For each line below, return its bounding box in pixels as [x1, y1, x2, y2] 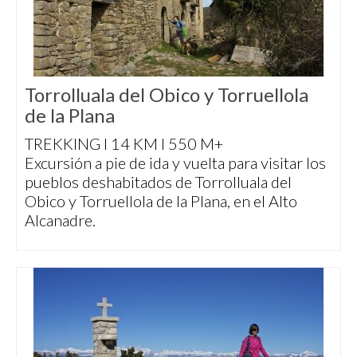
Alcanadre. [25, 210, 96, 229]
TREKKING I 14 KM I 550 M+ [25, 134, 223, 153]
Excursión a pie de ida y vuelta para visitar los [25, 153, 326, 172]
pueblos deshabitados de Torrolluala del [25, 172, 292, 191]
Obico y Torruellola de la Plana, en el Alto [25, 191, 297, 210]
